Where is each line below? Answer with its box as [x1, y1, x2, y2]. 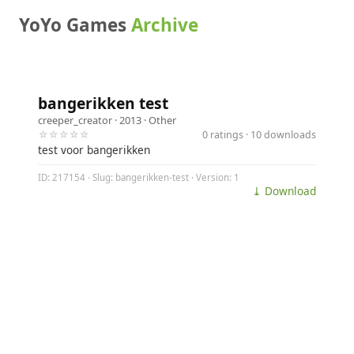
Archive [131, 13, 198, 37]
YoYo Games [19, 13, 131, 37]
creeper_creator [38, 113, 112, 127]
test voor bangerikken [38, 142, 150, 157]
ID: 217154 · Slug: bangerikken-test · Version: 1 [38, 171, 239, 184]
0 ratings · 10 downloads [202, 127, 316, 141]
